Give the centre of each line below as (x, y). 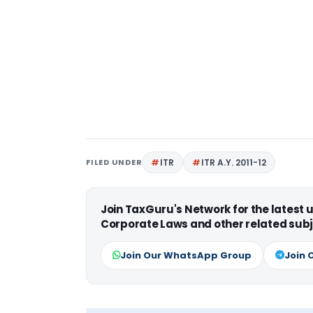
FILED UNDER (114, 162)
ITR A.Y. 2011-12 (234, 163)
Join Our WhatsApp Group (186, 256)
